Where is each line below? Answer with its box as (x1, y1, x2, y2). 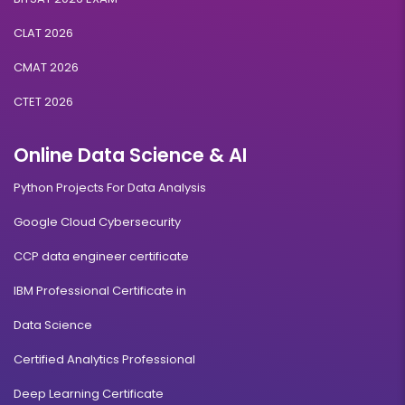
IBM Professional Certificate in (14, 282, 186, 300)
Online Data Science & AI (14, 142, 247, 169)
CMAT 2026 (14, 59, 79, 77)
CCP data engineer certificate (14, 248, 189, 266)
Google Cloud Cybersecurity (14, 213, 181, 231)
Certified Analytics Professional (14, 351, 195, 369)
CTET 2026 (14, 93, 73, 111)
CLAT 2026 (14, 24, 73, 42)
